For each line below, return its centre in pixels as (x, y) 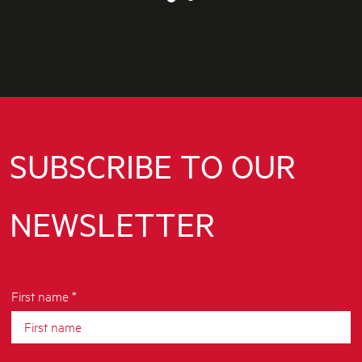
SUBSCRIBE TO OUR (152, 166)
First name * (44, 295)
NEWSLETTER (112, 225)
